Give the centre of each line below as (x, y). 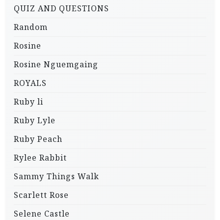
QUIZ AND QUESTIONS (61, 9)
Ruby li (28, 102)
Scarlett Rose (41, 195)
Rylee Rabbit (40, 158)
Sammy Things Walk (56, 177)
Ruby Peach (38, 139)
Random (31, 27)
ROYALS (30, 83)
